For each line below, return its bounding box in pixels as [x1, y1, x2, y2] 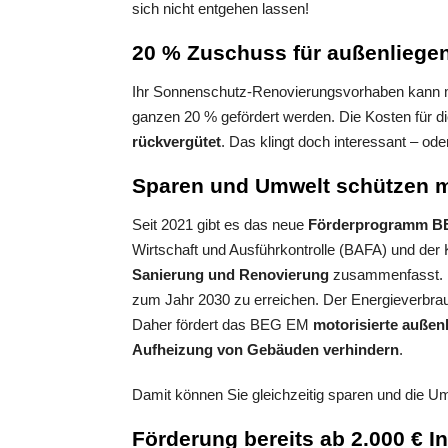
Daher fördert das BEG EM [132, 316, 313, 334]
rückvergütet [132, 133, 221, 151]
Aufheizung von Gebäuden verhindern [132, 341, 399, 359]
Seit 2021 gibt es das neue [132, 216, 308, 234]
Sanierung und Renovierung [132, 266, 329, 284]
